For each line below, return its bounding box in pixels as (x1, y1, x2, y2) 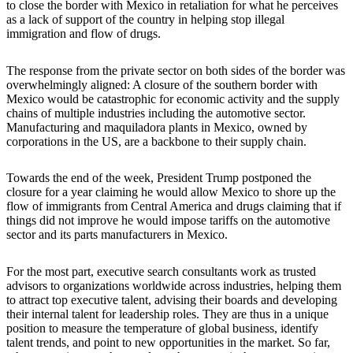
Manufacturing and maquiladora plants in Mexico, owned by (6, 120, 307, 134)
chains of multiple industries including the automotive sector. (6, 106, 306, 120)
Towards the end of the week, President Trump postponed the (6, 171, 311, 185)
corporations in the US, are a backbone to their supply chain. (6, 134, 307, 148)
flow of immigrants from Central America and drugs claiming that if (6, 199, 341, 214)
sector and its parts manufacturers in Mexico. (6, 228, 228, 242)
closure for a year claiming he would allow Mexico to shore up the (6, 185, 336, 199)
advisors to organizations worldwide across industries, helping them (6, 279, 341, 293)
